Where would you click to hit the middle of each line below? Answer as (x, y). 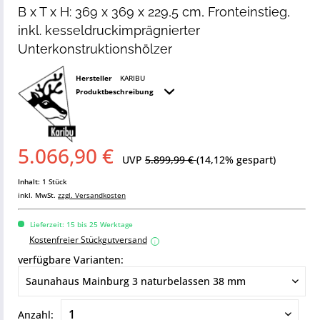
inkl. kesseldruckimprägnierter (109, 30)
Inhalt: (30, 182)
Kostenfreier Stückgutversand (88, 240)
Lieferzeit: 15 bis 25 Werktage (80, 225)
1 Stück (55, 182)
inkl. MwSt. (38, 195)
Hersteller (94, 78)
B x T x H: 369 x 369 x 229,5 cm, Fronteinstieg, (154, 12)
